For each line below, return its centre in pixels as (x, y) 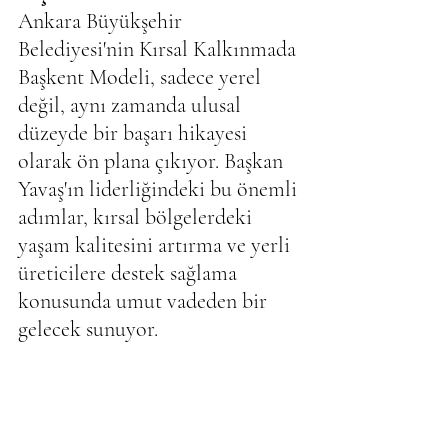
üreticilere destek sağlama (130, 273)
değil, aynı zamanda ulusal (132, 105)
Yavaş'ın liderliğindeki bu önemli (160, 189)
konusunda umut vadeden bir (145, 301)
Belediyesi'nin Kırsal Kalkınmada (159, 49)
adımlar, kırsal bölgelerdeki (137, 217)
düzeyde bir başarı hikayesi (135, 133)
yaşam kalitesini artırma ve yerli (156, 245)
